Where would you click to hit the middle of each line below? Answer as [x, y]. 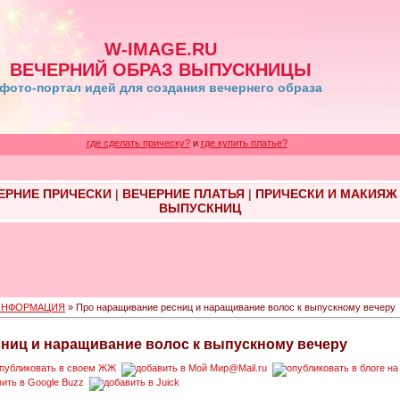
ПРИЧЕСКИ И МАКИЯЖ [326, 194]
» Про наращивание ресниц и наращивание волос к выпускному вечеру [230, 307]
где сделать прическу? [138, 143]
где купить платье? [244, 143]
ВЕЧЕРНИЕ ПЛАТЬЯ [183, 194]
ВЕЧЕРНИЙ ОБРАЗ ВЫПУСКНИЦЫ [161, 70]
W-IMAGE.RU [161, 49]
